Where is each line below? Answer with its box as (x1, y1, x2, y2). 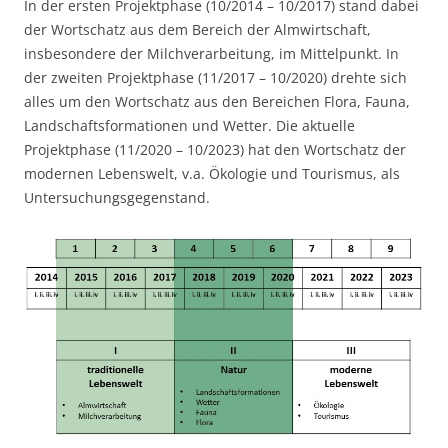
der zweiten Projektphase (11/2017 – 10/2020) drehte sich (24, 68, 407, 87)
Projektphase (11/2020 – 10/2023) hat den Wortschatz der (24, 140, 406, 159)
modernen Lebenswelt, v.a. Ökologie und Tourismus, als (24, 164, 400, 183)
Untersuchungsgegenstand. (24, 188, 210, 207)
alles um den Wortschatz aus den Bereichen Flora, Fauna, (24, 92, 410, 111)
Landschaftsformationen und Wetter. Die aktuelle (24, 116, 355, 135)
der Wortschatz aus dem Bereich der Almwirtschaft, (24, 20, 371, 39)
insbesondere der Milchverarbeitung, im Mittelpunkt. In (24, 44, 399, 63)
